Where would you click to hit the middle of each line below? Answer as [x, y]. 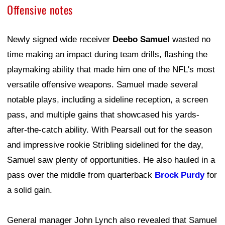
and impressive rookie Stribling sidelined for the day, [105, 145]
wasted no [190, 39]
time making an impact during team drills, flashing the [107, 54]
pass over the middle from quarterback [81, 175]
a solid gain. [30, 190]
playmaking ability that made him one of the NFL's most [111, 69]
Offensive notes [40, 9]
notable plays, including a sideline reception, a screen [107, 99]
